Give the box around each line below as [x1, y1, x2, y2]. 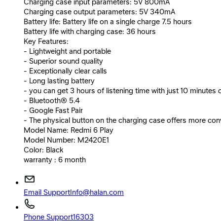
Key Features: [24, 37, 69, 47]
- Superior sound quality [24, 56, 103, 67]
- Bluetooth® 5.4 [24, 96, 80, 106]
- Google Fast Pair [24, 106, 83, 116]
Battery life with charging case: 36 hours [24, 27, 156, 37]
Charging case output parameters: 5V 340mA [24, 7, 175, 17]
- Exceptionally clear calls [24, 66, 107, 76]
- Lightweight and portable [24, 46, 111, 57]
